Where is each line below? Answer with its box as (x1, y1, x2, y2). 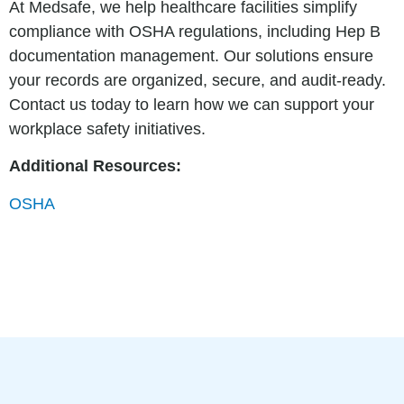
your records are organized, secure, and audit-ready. (9, 70, 386, 89)
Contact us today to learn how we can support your (9, 95, 374, 114)
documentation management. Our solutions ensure (9, 46, 373, 65)
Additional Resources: (9, 157, 181, 176)
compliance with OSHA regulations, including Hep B (9, 22, 381, 41)
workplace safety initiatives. (9, 119, 206, 138)
